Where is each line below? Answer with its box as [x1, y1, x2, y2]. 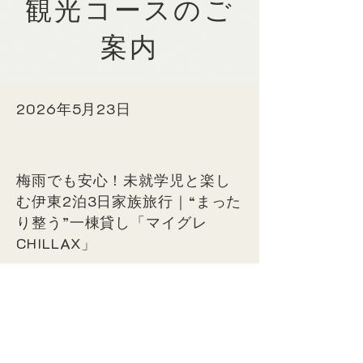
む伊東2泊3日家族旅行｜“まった [16, 191, 242, 211]
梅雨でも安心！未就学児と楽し [16, 170, 231, 190]
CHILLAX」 [16, 233, 97, 253]
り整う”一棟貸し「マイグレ [16, 212, 207, 232]
